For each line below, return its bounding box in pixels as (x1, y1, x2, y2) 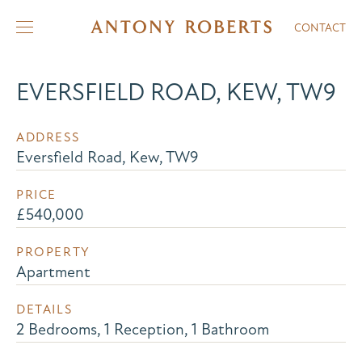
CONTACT (294, 21, 346, 35)
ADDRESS (16, 129, 80, 145)
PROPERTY (16, 244, 90, 260)
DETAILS (16, 301, 73, 318)
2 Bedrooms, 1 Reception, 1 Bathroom (16, 319, 269, 339)
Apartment (16, 262, 90, 282)
